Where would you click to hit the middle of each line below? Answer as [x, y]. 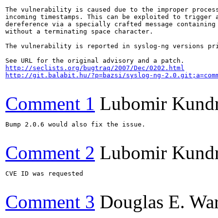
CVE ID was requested [44, 173]
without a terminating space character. [79, 31]
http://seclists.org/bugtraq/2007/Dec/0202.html [95, 68]
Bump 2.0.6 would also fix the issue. [75, 124]
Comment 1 [50, 103]
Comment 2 [50, 152]
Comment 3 [50, 201]
